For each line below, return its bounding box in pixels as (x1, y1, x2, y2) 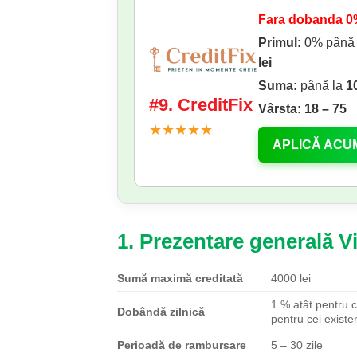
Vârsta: (258, 101, 302, 116)
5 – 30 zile (271, 338, 324, 351)
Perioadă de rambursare (117, 338, 246, 351)
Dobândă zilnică (117, 304, 205, 318)
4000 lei (271, 271, 312, 284)
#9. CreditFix (149, 95, 253, 116)
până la (297, 78, 347, 92)
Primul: (258, 35, 302, 49)
